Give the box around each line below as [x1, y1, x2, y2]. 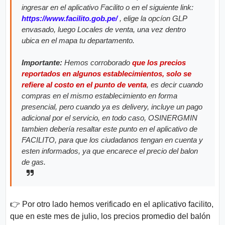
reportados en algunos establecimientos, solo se [22, 69, 192, 78]
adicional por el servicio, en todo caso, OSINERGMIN [22, 113, 198, 122]
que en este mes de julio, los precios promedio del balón [10, 211, 211, 220]
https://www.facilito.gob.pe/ [22, 14, 118, 23]
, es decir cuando [147, 80, 203, 89]
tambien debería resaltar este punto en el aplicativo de [22, 124, 198, 133]
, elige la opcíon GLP [118, 14, 188, 23]
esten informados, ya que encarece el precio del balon [22, 146, 198, 155]
